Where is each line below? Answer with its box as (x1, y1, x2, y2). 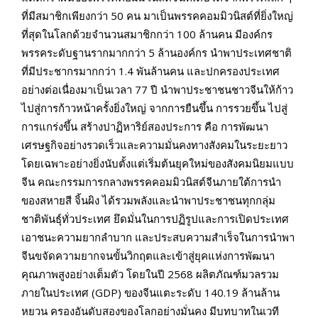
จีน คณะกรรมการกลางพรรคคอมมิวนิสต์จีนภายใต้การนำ (21, 175, 281, 190)
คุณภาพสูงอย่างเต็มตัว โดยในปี (21, 267, 168, 282)
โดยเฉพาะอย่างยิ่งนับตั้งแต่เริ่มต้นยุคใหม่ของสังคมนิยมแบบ (21, 156, 294, 171)
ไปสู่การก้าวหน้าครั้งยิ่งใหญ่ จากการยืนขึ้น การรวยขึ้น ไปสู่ (21, 101, 287, 116)
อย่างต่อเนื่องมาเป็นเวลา (21, 82, 135, 97)
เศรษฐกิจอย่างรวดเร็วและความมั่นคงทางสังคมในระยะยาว (21, 138, 287, 153)
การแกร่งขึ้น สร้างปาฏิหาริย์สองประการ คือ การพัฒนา (21, 119, 268, 134)
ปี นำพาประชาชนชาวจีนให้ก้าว (150, 82, 293, 97)
